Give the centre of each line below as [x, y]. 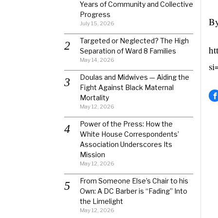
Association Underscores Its [126, 144]
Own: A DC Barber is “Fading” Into [134, 191]
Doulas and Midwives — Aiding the [135, 77]
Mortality [94, 98]
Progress [95, 14]
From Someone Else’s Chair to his [134, 181]
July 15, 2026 [97, 23]
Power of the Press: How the [126, 124]
